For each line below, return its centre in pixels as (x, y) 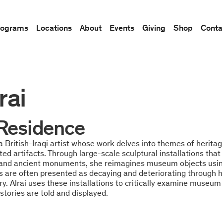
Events (122, 28)
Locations (54, 28)
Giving (154, 28)
